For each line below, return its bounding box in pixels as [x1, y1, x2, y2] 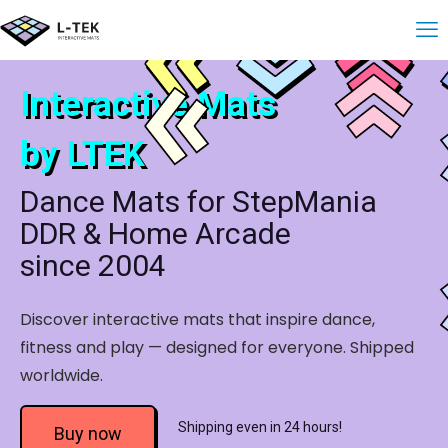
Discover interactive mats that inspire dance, [20, 308, 375, 331]
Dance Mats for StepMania [20, 184, 377, 219]
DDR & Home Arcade [20, 216, 291, 251]
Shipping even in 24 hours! [178, 419, 342, 435]
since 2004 [20, 248, 166, 283]
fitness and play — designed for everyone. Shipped [20, 336, 414, 359]
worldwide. [20, 364, 103, 387]
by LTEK [20, 134, 145, 175]
